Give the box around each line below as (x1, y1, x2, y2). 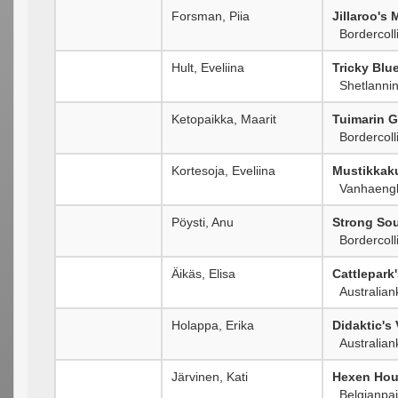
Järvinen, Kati (171, 369, 248, 384)
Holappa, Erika (171, 317, 254, 332)
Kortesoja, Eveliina (171, 163, 275, 178)
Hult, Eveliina (171, 60, 244, 75)
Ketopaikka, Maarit (171, 111, 276, 126)
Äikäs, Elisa (171, 266, 235, 281)
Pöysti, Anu (171, 214, 234, 229)
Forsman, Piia (171, 8, 250, 23)
